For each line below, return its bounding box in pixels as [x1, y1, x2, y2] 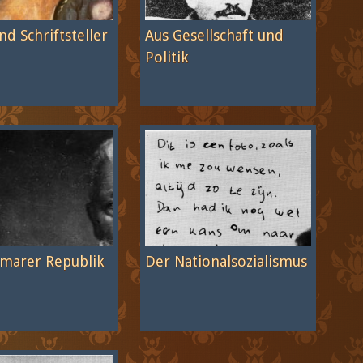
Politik [144, 49, 188, 66]
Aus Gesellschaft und [144, 27, 284, 45]
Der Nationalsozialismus [144, 252, 307, 270]
